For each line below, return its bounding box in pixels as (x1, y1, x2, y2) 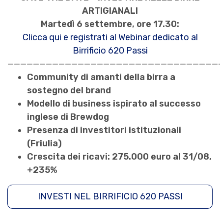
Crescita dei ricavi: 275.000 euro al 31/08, (27, 151, 212, 163)
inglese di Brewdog (27, 111, 109, 123)
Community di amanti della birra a (27, 72, 175, 83)
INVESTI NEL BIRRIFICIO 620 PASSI (37, 191, 183, 202)
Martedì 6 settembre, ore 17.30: (41, 19, 179, 30)
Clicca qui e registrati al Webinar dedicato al (22, 32, 198, 43)
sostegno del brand (27, 85, 111, 96)
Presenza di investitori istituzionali (27, 125, 181, 136)
